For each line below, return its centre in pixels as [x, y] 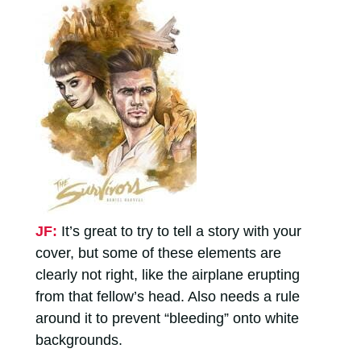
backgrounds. [79, 340]
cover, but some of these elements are [158, 253]
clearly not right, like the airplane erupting [167, 274]
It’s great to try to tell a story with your [181, 231]
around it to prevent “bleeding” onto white [167, 318]
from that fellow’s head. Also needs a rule [167, 296]
